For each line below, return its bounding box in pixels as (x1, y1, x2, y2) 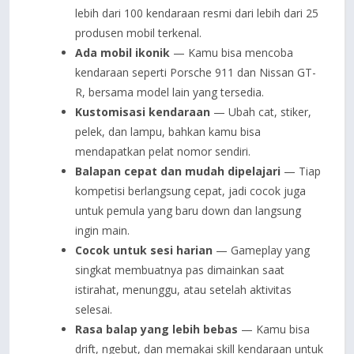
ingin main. (75, 223, 130, 238)
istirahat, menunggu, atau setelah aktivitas (75, 282, 292, 297)
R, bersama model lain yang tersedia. (75, 85, 264, 100)
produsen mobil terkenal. (75, 25, 201, 40)
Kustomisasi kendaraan (75, 104, 210, 119)
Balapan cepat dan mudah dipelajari (75, 164, 281, 179)
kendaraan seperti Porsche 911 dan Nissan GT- (75, 65, 316, 80)
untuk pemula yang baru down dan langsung (75, 203, 301, 218)
